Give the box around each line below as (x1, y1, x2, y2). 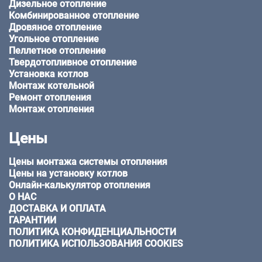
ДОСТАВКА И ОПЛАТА (9, 203, 106, 215)
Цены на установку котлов (9, 168, 127, 180)
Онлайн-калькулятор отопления (9, 180, 150, 191)
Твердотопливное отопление (9, 57, 137, 68)
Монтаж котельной (9, 80, 94, 92)
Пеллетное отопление (9, 45, 106, 57)
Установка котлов (9, 68, 88, 80)
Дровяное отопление (9, 22, 102, 33)
